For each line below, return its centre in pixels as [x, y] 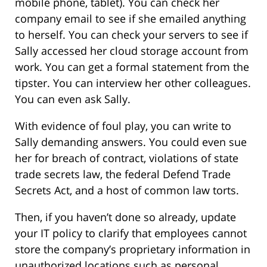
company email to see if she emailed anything [131, 19]
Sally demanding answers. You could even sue [131, 142]
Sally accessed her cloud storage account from [132, 51]
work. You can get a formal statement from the [132, 67]
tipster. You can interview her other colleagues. [133, 83]
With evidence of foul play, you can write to [123, 126]
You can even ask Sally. [73, 99]
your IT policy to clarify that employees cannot [131, 233]
